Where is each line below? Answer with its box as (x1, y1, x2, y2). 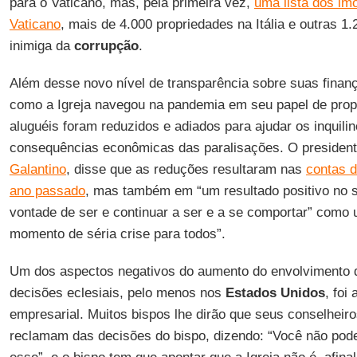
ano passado (9, 183, 85, 198)
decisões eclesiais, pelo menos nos (9, 285, 226, 300)
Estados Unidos (225, 285, 325, 300)
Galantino (9, 162, 66, 177)
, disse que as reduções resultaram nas (65, 162, 306, 177)
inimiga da (9, 38, 74, 53)
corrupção (73, 38, 139, 53)
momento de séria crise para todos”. (9, 226, 226, 241)
